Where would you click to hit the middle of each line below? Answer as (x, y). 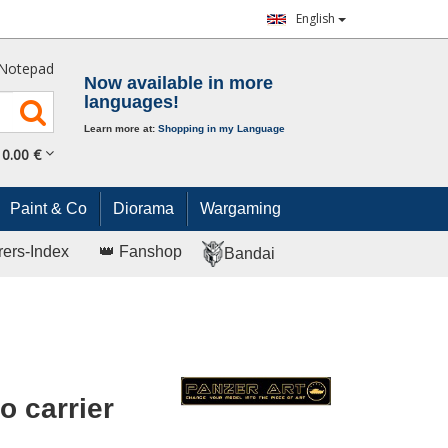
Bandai (249, 253)
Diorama (143, 209)
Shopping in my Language (221, 129)
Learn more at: (120, 129)
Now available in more (178, 83)
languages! (131, 102)
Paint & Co (48, 209)
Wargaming (240, 209)
